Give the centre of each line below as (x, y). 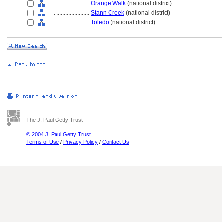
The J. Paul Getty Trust (55, 120)
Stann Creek (108, 13)
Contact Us (116, 142)
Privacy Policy (81, 142)
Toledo (100, 22)
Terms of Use (43, 142)
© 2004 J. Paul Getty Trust (58, 134)
